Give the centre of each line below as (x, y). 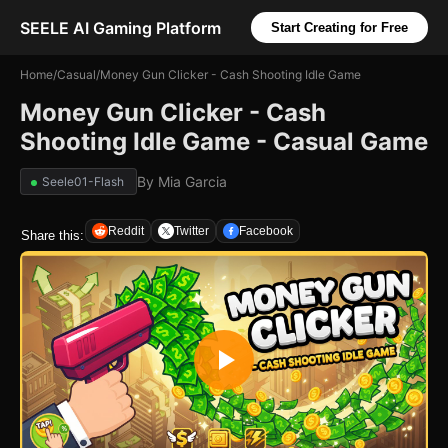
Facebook (266, 231)
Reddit (126, 231)
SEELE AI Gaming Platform (120, 27)
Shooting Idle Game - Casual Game (224, 141)
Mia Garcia (192, 181)
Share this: (52, 235)
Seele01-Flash (83, 181)
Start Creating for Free (339, 27)
